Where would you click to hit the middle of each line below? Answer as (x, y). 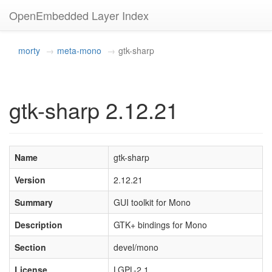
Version (30, 180)
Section (30, 247)
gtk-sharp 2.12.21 (94, 110)
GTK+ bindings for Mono (160, 225)
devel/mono (136, 247)
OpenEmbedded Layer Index (79, 15)
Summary (34, 202)
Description (39, 225)
